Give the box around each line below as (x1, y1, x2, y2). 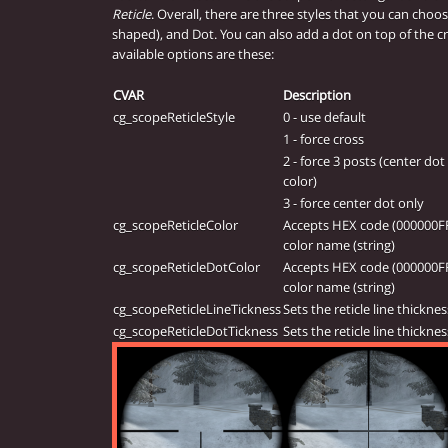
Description (283, 86, 351, 105)
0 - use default (283, 108, 366, 127)
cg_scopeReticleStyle (113, 108, 235, 127)
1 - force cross (283, 130, 364, 149)
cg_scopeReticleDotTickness (113, 322, 278, 341)
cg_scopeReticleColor (113, 216, 238, 235)
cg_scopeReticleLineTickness (113, 300, 281, 319)
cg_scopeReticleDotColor (113, 258, 260, 277)
